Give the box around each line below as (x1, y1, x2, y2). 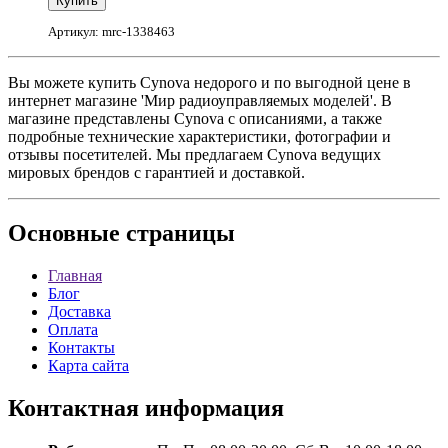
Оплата (48, 321, 98, 339)
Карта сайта (48, 357, 129, 375)
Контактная (8, 395, 139, 422)
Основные (8, 220, 120, 247)
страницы (120, 220, 235, 247)
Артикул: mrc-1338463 (48, 24, 175, 40)
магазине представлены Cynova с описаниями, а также (8, 110, 382, 128)
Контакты (48, 339, 115, 357)
